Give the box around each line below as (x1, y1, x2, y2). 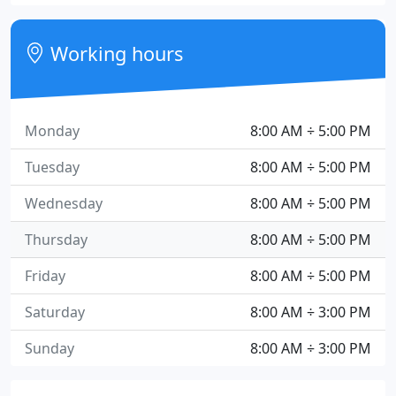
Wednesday (25, 194, 103, 213)
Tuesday (25, 157, 80, 177)
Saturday (25, 302, 85, 322)
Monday (25, 121, 80, 141)
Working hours (45, 41, 184, 66)
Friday (25, 266, 65, 286)
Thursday (25, 230, 88, 249)
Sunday (25, 339, 74, 358)
